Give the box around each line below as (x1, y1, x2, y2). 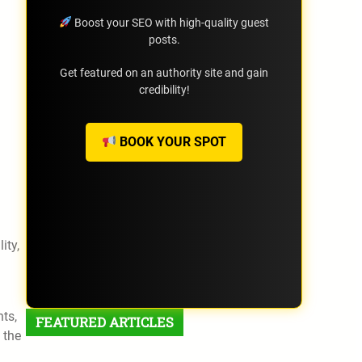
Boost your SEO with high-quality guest (71, 16, 269, 29)
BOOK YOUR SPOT (116, 134, 227, 149)
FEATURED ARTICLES (36, 314, 174, 331)
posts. (148, 33, 180, 46)
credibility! (138, 83, 190, 96)
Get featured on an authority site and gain (60, 66, 268, 79)
